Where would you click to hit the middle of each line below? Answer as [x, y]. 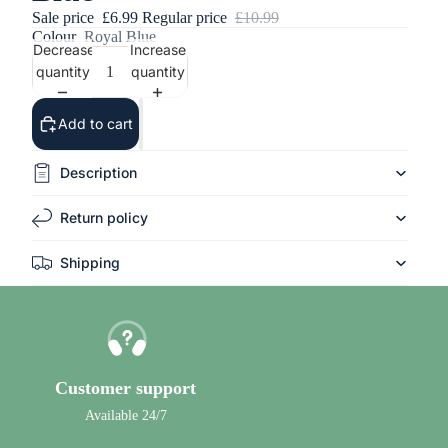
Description [98, 172]
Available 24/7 [125, 415]
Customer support [125, 388]
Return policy [104, 217]
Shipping [90, 262]
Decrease [64, 49]
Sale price [65, 17]
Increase [157, 49]
